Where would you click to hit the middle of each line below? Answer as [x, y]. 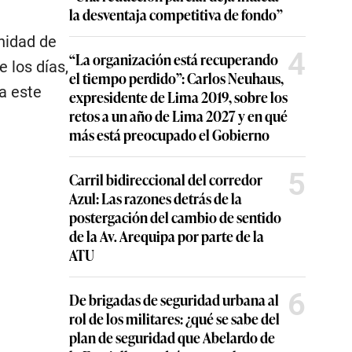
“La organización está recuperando [174, 59]
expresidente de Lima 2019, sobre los [178, 97]
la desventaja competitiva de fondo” [176, 14]
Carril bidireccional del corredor [166, 179]
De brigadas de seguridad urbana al [174, 299]
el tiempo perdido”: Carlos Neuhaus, [176, 78]
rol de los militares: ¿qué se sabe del [174, 318]
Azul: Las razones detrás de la [156, 198]
